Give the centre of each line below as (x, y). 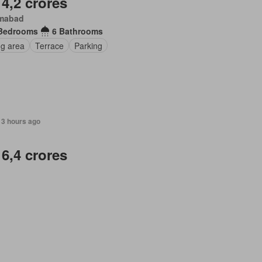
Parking (88, 45)
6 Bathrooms (77, 31)
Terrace (49, 45)
